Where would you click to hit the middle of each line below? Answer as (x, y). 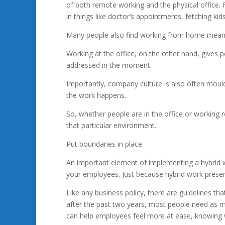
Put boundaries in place (104, 144)
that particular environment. (111, 125)
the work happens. (96, 95)
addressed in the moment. (109, 65)
